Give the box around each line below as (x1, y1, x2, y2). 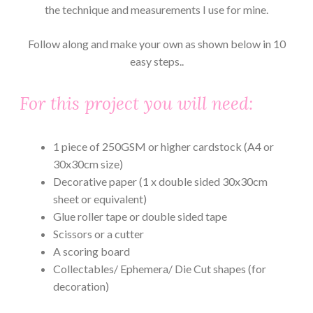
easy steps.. (129, 54, 184, 68)
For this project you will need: (20, 92, 253, 115)
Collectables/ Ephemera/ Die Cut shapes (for (53, 261, 266, 275)
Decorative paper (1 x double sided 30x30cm (53, 174, 268, 188)
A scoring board (53, 244, 130, 258)
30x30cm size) (53, 156, 123, 170)
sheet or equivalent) (53, 191, 147, 205)
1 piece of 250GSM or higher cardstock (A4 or (53, 139, 274, 153)
